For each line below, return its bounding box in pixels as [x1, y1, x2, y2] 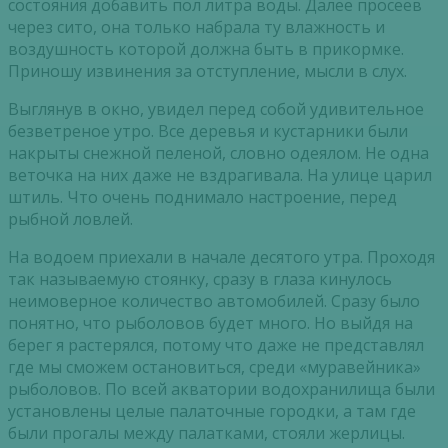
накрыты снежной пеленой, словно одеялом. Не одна [8, 142, 429, 165]
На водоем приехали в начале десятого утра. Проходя [8, 246, 435, 269]
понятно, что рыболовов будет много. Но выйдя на [8, 312, 413, 335]
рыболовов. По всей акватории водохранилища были [8, 378, 435, 401]
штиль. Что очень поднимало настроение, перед [8, 186, 397, 209]
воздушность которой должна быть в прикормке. [8, 38, 404, 61]
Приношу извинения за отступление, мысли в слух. [8, 60, 407, 83]
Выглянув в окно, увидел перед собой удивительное [8, 98, 424, 121]
